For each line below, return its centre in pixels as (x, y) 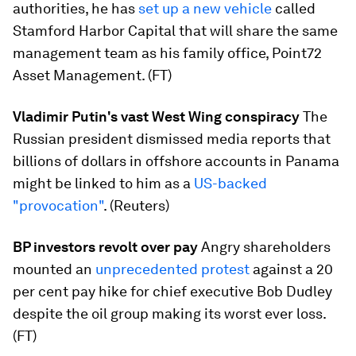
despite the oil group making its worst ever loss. (169, 313)
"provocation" (58, 205)
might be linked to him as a (103, 183)
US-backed (230, 183)
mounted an (54, 269)
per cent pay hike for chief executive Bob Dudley (172, 291)
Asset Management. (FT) (92, 75)
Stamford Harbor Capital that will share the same (175, 31)
